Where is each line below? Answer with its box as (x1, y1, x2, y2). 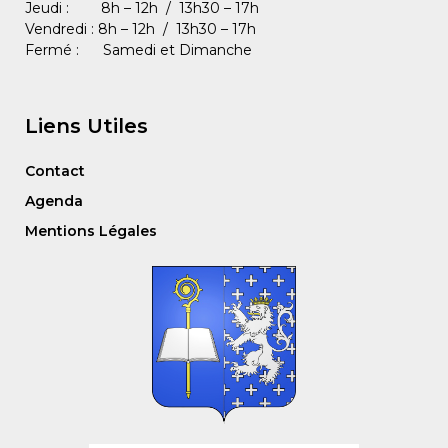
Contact (25, 162, 85, 181)
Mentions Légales (25, 222, 157, 241)
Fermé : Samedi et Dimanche (25, 40, 252, 59)
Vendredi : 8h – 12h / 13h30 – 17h (25, 19, 256, 38)
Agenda (25, 192, 83, 211)
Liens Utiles (25, 114, 148, 139)
